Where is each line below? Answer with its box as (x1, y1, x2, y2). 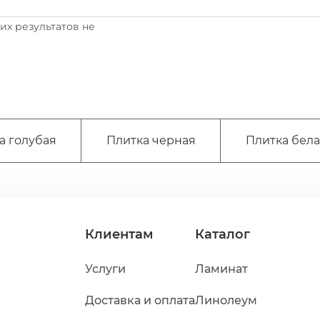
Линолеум (195, 294, 258, 307)
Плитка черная (106, 134, 196, 147)
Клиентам (84, 226, 154, 242)
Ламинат (195, 262, 249, 276)
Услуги (84, 262, 126, 276)
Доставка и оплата (84, 294, 196, 307)
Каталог (195, 226, 251, 242)
